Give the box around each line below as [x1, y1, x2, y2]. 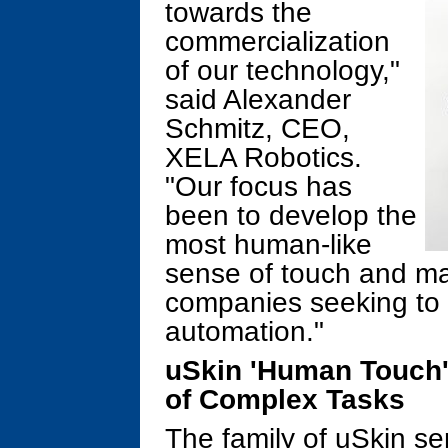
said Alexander [165, 84, 351, 115]
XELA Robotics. [165, 142, 362, 173]
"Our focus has [165, 171, 352, 202]
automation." [165, 316, 324, 347]
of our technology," [165, 55, 400, 86]
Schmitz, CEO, [165, 113, 350, 144]
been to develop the [165, 200, 417, 231]
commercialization [165, 26, 390, 57]
